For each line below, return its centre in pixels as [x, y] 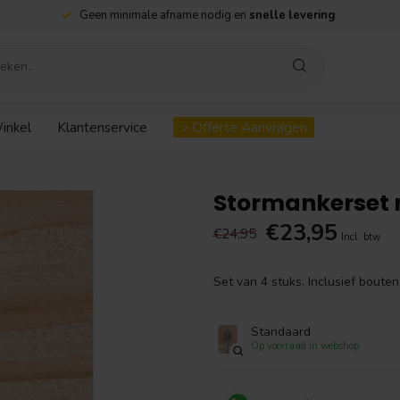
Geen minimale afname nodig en [164, 15]
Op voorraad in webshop [305, 346]
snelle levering [292, 15]
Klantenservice [102, 127]
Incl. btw [361, 237]
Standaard [281, 331]
